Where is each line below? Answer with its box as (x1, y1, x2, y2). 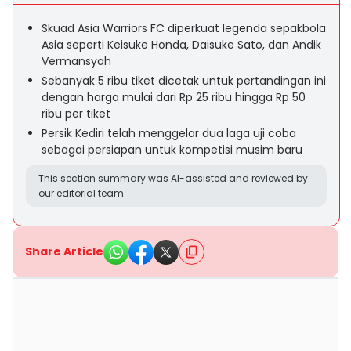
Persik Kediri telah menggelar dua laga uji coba (42, 125, 296, 141)
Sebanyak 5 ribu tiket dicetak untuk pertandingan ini (42, 73, 326, 89)
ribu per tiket (42, 106, 110, 121)
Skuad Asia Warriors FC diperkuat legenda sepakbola (42, 20, 326, 36)
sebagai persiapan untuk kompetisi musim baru (42, 142, 302, 157)
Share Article (25, 244, 103, 259)
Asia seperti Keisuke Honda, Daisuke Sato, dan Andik (42, 37, 321, 52)
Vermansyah (42, 53, 111, 69)
